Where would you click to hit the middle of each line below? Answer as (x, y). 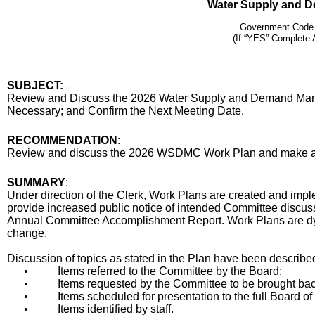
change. (27, 233)
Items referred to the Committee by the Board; (170, 271)
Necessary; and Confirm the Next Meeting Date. (127, 111)
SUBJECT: (35, 85)
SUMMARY (36, 182)
